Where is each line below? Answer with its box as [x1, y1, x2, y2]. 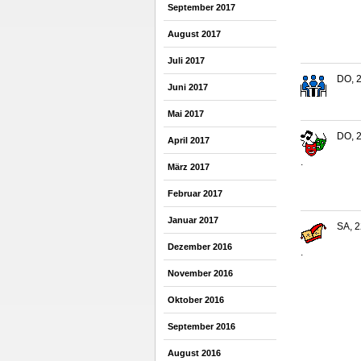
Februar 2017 [168, 189, 222, 198]
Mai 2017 [168, 109, 204, 118]
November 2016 [168, 268, 233, 278]
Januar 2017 [168, 215, 218, 225]
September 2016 [168, 322, 235, 331]
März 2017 [168, 162, 210, 172]
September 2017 [168, 2, 235, 12]
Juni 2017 [168, 82, 208, 92]
